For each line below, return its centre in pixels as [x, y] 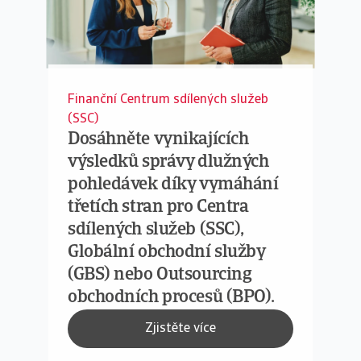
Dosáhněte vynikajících [158, 140]
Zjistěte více [180, 328]
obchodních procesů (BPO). [171, 298]
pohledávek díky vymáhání [173, 185]
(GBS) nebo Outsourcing [160, 275]
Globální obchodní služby [166, 253]
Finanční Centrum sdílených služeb [168, 100]
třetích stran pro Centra [158, 207]
